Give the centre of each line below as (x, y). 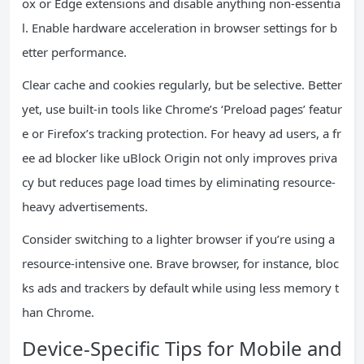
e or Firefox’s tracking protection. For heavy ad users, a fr (182, 133)
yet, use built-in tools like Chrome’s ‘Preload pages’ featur (182, 109)
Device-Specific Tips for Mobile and (182, 348)
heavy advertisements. (85, 206)
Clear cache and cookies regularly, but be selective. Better (182, 84)
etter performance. (74, 52)
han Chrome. (58, 312)
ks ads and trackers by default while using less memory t (180, 288)
